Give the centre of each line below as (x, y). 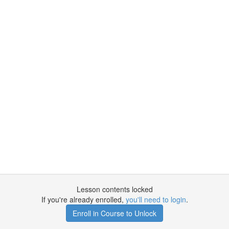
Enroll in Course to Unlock (114, 213)
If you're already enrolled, (83, 199)
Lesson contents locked (114, 189)
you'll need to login (156, 199)
